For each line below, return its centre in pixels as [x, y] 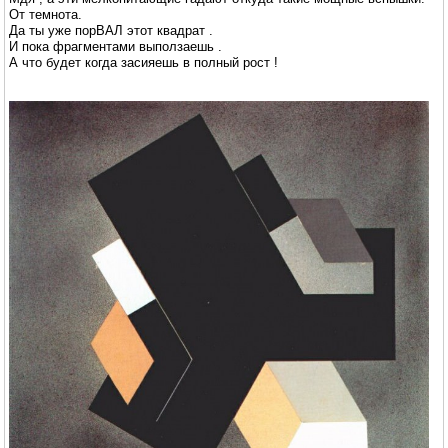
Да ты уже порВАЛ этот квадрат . [111, 30]
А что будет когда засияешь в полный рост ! [143, 62]
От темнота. [45, 14]
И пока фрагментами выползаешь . [115, 46]
